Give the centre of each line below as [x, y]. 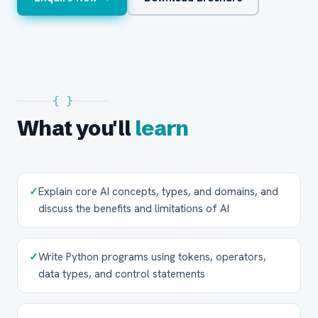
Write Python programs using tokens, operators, [152, 257]
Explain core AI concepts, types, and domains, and [158, 192]
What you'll [76, 128]
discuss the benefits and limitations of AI [134, 209]
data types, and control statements [122, 274]
